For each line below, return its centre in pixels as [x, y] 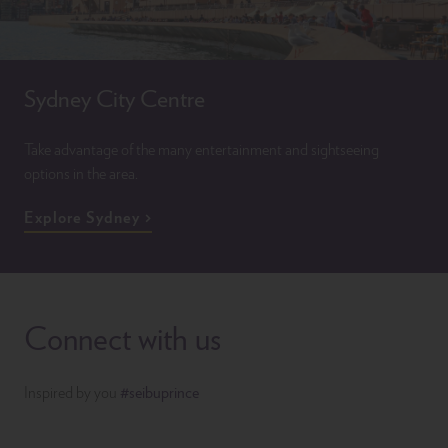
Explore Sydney [82, 217]
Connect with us [122, 338]
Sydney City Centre [114, 98]
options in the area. [81, 173]
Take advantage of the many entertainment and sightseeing [201, 149]
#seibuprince [159, 392]
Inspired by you [72, 392]
